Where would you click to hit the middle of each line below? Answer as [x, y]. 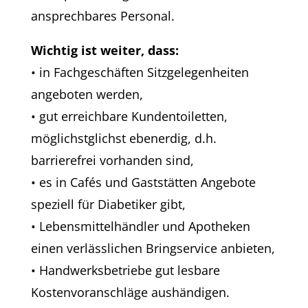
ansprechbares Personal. [102, 15]
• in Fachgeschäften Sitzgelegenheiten [140, 72]
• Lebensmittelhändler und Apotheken [140, 226]
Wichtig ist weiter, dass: [104, 50]
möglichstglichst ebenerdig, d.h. [123, 138]
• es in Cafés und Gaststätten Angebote [143, 182]
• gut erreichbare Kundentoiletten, [129, 116]
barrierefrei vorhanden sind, [112, 160]
